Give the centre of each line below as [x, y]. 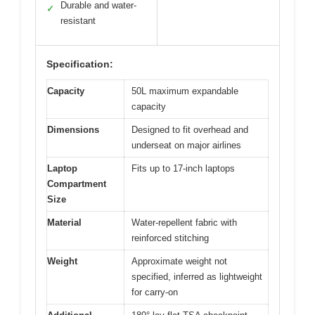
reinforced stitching [170, 238]
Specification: [80, 64]
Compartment [77, 184]
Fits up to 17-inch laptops [183, 168]
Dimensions [73, 130]
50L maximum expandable [185, 91]
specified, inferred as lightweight [197, 277]
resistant [78, 21]
